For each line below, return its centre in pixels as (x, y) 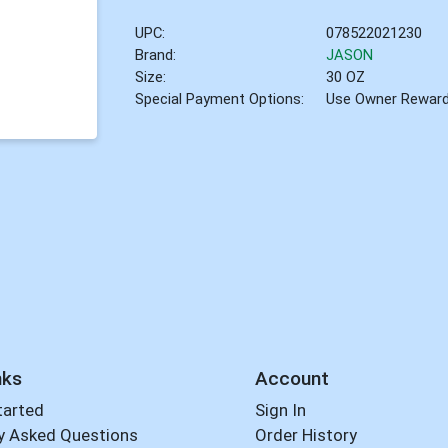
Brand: (156, 54)
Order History (305, 435)
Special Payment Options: (220, 98)
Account (291, 378)
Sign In (280, 410)
